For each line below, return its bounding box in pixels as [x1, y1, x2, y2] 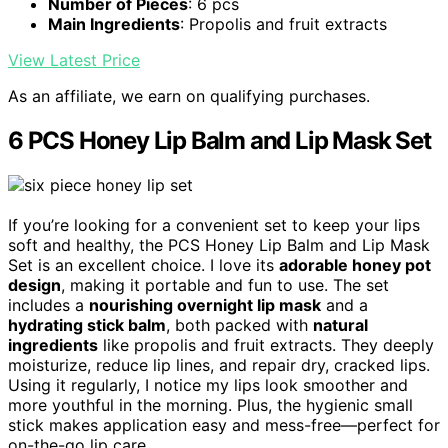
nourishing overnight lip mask [89, 295, 321, 316]
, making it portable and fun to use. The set [61, 275, 389, 296]
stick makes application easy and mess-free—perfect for [8, 415, 440, 436]
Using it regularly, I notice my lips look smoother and [8, 375, 408, 396]
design [8, 275, 61, 296]
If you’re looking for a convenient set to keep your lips [8, 215, 420, 236]
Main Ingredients [48, 14, 180, 35]
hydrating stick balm [8, 315, 166, 336]
